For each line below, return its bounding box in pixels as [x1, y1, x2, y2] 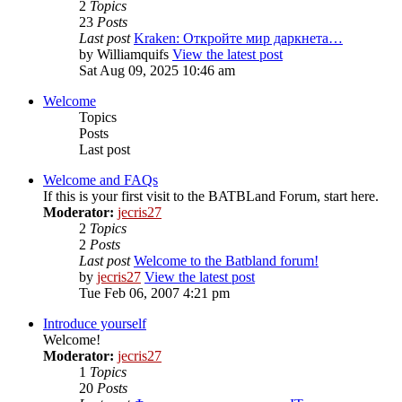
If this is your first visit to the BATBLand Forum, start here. [43, 188, 379, 204]
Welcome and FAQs [43, 171, 158, 188]
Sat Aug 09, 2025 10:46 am [79, 62, 235, 78]
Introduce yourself [43, 315, 146, 331]
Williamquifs [97, 46, 169, 62]
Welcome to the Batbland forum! [134, 252, 319, 268]
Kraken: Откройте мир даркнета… [134, 30, 343, 46]
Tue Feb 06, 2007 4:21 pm [79, 284, 230, 301]
